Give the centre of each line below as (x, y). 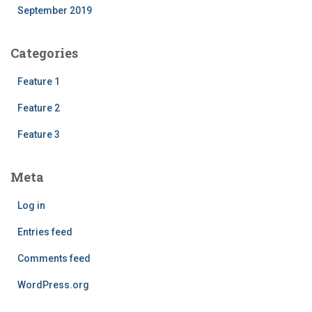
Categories (44, 53)
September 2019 (55, 10)
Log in (31, 205)
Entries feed (45, 232)
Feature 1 (39, 81)
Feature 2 (39, 108)
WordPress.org (53, 284)
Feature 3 (39, 134)
